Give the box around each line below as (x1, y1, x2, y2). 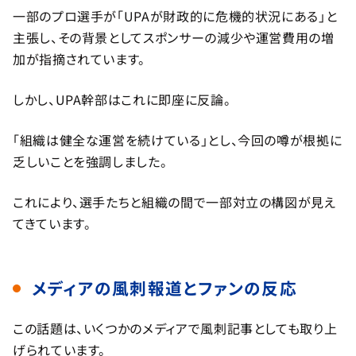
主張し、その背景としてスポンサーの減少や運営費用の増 (13, 27, 335, 47)
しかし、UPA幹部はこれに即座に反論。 (13, 89, 231, 109)
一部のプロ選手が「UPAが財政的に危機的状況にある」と (13, 6, 338, 25)
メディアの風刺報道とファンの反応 (32, 276, 297, 300)
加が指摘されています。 (13, 48, 146, 68)
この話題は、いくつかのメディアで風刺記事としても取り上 (13, 318, 338, 338)
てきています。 (13, 213, 91, 233)
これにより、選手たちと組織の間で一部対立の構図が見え (13, 192, 336, 211)
